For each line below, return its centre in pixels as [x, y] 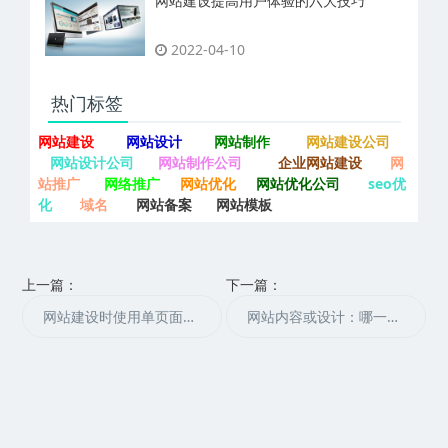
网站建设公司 [347, 141]
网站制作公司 [199, 162]
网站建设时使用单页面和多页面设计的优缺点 [189, 316]
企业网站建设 [319, 162]
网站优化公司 [297, 183]
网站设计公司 [91, 162]
